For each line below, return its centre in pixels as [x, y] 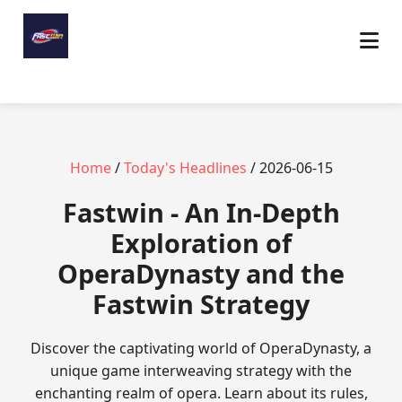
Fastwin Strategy [201, 304]
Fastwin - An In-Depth [201, 212]
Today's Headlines [185, 168]
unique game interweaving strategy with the [201, 371]
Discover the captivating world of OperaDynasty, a [201, 348]
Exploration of [201, 243]
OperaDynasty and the [201, 273]
